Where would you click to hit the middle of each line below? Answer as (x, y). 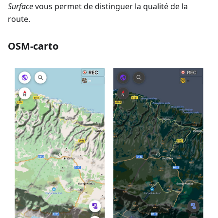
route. (19, 19)
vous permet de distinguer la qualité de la (110, 7)
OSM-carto (33, 46)
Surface (20, 7)
